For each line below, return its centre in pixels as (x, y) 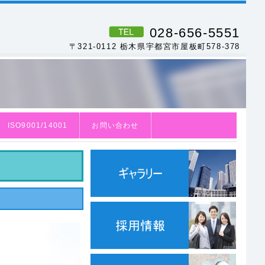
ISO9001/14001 (38, 125)
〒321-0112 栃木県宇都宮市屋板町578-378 (154, 46)
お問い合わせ (115, 125)
